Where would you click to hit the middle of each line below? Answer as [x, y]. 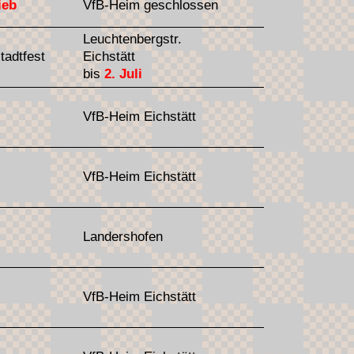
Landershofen [123, 236]
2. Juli [123, 73]
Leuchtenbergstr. [132, 39]
